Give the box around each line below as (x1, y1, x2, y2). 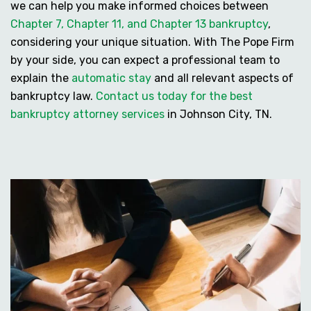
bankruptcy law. (10, 90, 96, 103)
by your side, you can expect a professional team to (10, 53, 280, 67)
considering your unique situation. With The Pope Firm (10, 35, 294, 49)
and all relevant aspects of (151, 72, 294, 85)
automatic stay (72, 72, 151, 85)
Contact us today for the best (96, 90, 253, 103)
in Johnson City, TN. (165, 108, 272, 121)
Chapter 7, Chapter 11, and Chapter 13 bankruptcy (10, 17, 268, 31)
